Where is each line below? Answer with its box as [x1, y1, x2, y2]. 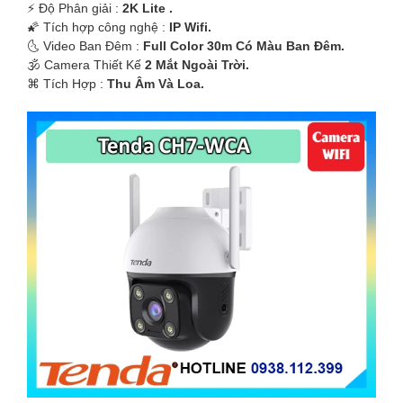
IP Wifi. [169, 20, 211, 35]
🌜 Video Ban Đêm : [27, 39, 143, 54]
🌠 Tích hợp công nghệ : [27, 20, 169, 35]
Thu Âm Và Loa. [107, 76, 204, 92]
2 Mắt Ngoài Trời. [145, 58, 249, 73]
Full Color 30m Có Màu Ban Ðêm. [143, 39, 345, 54]
